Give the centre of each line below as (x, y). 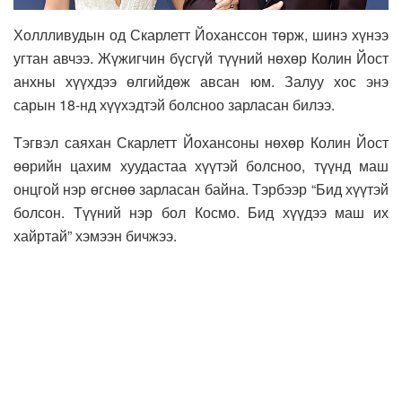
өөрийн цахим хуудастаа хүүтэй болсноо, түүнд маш (201, 165)
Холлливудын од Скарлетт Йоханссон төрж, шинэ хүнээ (201, 34)
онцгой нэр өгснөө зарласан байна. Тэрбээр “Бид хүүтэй (201, 188)
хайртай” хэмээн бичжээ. (95, 235)
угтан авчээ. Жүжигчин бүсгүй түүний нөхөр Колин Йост (201, 57)
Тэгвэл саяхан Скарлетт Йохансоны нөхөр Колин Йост (201, 142)
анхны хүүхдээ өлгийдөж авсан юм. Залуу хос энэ (201, 81)
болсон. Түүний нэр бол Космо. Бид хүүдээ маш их (201, 212)
